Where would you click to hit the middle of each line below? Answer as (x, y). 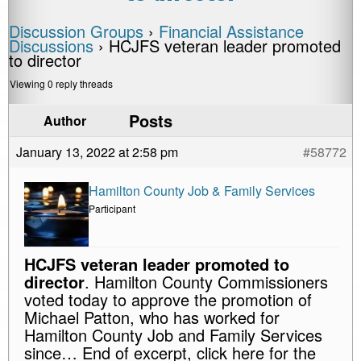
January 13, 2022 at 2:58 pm (97, 152)
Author (64, 120)
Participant (112, 208)
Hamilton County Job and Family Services (173, 335)
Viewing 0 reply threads (61, 83)
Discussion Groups (76, 31)
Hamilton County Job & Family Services (202, 191)
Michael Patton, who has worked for (152, 317)
